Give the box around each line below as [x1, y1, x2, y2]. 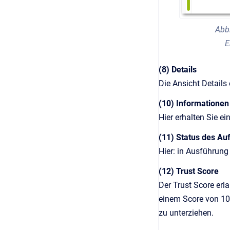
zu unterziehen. [159, 207, 214, 218]
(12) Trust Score [159, 166, 219, 176]
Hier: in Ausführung [159, 146, 228, 156]
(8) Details [159, 64, 197, 74]
